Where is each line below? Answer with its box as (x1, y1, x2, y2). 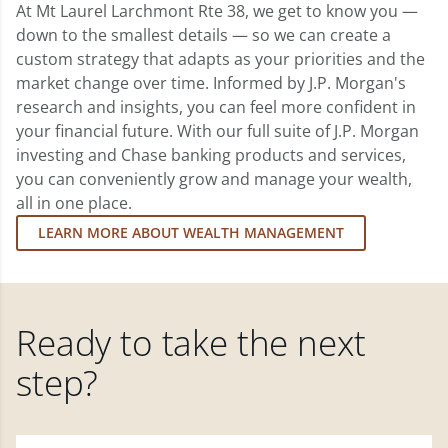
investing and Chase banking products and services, (16, 143, 406, 166)
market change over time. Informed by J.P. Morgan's (16, 71, 406, 94)
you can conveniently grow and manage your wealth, (16, 167, 412, 190)
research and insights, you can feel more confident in (16, 95, 416, 118)
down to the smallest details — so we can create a (16, 23, 391, 46)
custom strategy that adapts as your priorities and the (16, 47, 425, 70)
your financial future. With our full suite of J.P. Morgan (16, 119, 419, 142)
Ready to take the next (16, 318, 366, 366)
